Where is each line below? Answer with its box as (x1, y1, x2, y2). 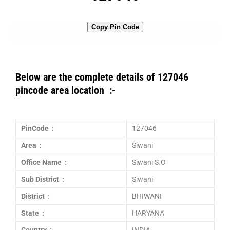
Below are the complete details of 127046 (15, 71, 188, 83)
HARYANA (132, 209, 164, 217)
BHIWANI (132, 192, 162, 200)
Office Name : (21, 158, 67, 166)
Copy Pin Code (91, 23, 139, 31)
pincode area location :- (15, 84, 116, 97)
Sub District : (21, 175, 64, 183)
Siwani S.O (132, 158, 166, 166)
